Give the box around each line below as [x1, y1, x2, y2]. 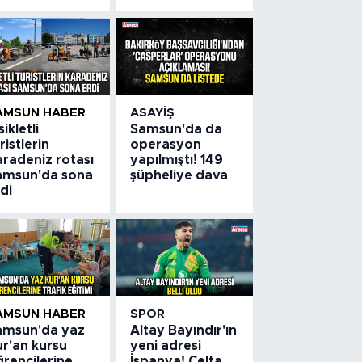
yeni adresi [130, 339, 202, 352]
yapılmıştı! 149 [130, 153, 224, 166]
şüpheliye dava [130, 168, 229, 182]
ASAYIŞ [130, 106, 175, 119]
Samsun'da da [130, 122, 223, 136]
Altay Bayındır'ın [130, 323, 238, 337]
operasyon [130, 137, 202, 151]
